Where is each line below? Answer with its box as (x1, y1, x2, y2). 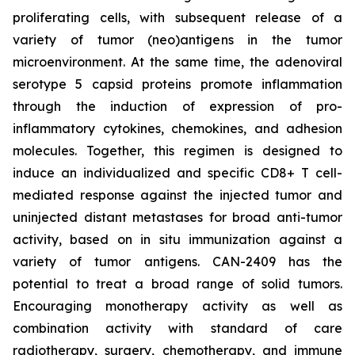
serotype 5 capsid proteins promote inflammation (13, 76, 342, 93)
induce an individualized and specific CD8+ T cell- (13, 165, 342, 181)
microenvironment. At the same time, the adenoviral (13, 54, 342, 71)
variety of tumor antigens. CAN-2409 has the (13, 254, 342, 270)
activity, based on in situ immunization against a (13, 231, 342, 248)
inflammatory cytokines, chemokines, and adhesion (13, 120, 342, 137)
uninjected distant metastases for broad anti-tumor (13, 209, 342, 226)
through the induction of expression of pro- (13, 98, 342, 115)
